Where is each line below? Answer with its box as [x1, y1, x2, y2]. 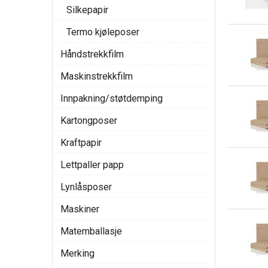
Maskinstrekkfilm [60, 71, 133, 82]
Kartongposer [60, 115, 117, 126]
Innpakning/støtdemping [60, 93, 163, 104]
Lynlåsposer [60, 181, 112, 193]
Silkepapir [66, 4, 108, 16]
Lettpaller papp [60, 159, 124, 170]
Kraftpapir [60, 137, 102, 148]
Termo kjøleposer [66, 26, 139, 38]
